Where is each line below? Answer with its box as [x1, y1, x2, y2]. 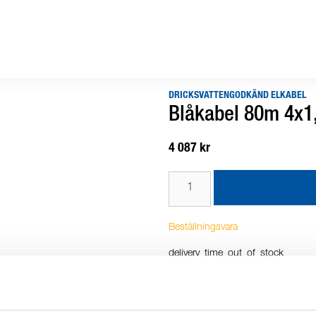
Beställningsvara [169, 223, 238, 233]
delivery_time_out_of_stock [169, 249, 284, 259]
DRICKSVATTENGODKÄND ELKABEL [169, 91, 306, 101]
